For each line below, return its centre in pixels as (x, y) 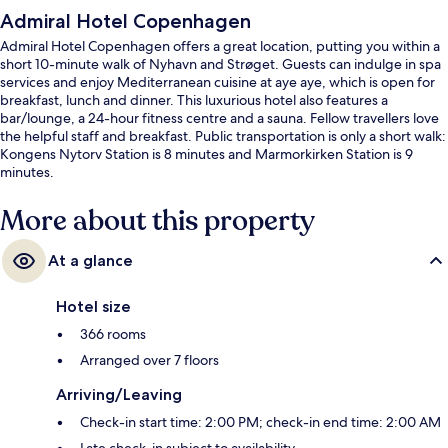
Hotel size (93, 306)
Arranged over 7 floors (149, 359)
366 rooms (113, 333)
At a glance (90, 260)
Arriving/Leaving (119, 394)
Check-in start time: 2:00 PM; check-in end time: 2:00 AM (260, 421)
